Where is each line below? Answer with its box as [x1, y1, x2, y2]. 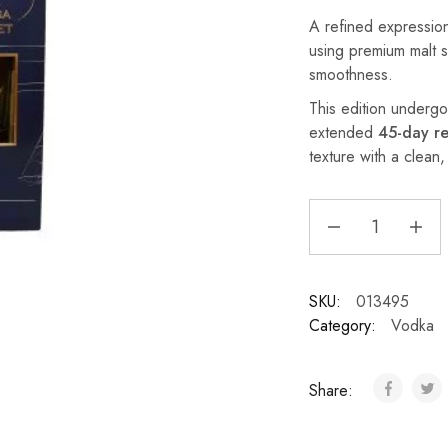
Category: [308, 314, 376, 337]
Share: [308, 379, 358, 402]
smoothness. [308, 63, 393, 86]
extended [308, 121, 378, 144]
